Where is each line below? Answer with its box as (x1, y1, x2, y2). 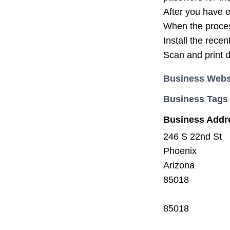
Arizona (163, 160, 195, 171)
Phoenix (163, 146, 197, 157)
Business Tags (163, 94, 228, 105)
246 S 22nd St (163, 131, 222, 142)
